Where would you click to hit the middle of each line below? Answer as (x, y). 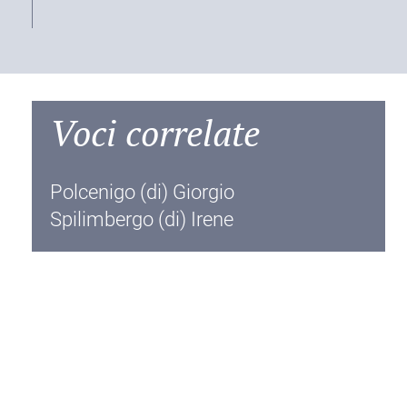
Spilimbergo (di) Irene (142, 219)
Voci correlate (155, 132)
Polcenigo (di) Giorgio (143, 192)
